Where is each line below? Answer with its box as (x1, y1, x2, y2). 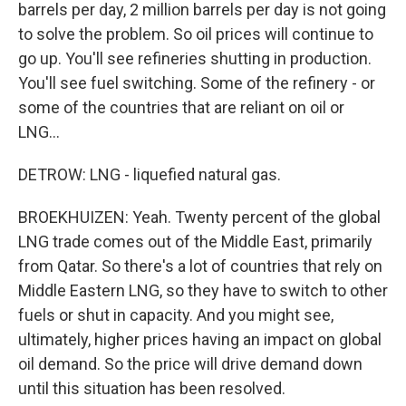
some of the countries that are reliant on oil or (18, 98, 344, 117)
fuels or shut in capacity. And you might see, (18, 305, 333, 324)
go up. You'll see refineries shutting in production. (18, 49, 372, 68)
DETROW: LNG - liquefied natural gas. (18, 165, 281, 184)
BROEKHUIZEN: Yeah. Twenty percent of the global (18, 208, 381, 227)
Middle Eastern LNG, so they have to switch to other (18, 281, 388, 300)
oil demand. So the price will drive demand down (18, 354, 362, 373)
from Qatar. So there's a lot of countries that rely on (18, 256, 382, 275)
